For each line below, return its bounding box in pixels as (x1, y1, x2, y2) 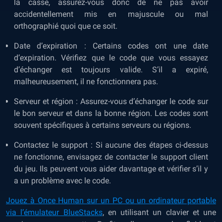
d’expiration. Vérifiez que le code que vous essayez (14, 53, 208, 62)
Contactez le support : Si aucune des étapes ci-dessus (14, 140, 208, 150)
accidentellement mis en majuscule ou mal (14, 9, 208, 19)
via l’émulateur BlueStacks (6, 208, 103, 217)
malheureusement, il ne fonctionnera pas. (14, 77, 158, 86)
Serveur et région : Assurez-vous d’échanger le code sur (14, 97, 208, 106)
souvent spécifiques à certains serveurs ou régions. (14, 120, 191, 130)
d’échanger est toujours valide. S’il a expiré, (14, 65, 208, 74)
